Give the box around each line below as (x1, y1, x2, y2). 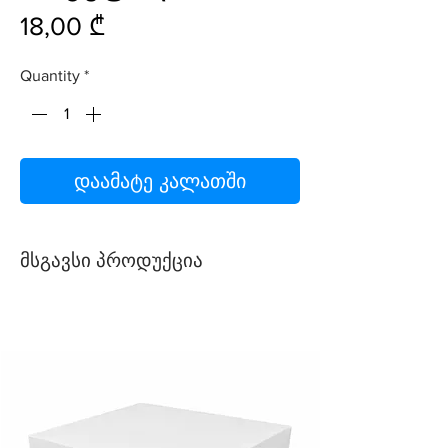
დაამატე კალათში (74, 170, 246, 193)
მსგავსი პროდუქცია (20, 250, 203, 272)
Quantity (20, 67, 80, 85)
